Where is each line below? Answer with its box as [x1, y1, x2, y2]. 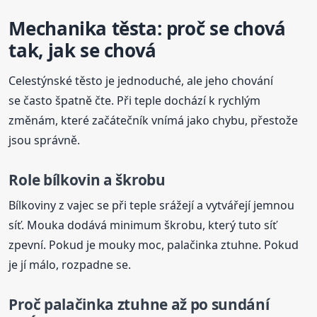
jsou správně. [8, 132, 81, 148]
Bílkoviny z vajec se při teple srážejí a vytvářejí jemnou [8, 197, 295, 214]
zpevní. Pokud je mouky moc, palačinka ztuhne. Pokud [8, 237, 299, 253]
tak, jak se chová [8, 37, 156, 63]
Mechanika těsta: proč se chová [8, 15, 286, 41]
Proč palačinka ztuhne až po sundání [8, 294, 270, 315]
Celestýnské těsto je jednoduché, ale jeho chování [8, 72, 274, 88]
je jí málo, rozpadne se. [8, 257, 132, 273]
